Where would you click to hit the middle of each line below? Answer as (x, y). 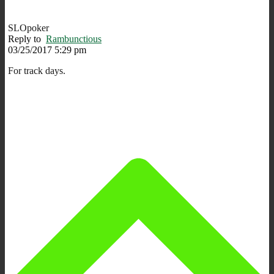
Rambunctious (74, 39)
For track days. (37, 70)
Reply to (27, 39)
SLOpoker (28, 28)
